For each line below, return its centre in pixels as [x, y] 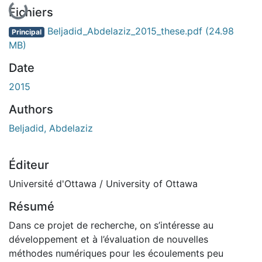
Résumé [32, 206]
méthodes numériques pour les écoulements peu [116, 253]
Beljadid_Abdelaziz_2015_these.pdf [125, 31]
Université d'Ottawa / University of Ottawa [103, 183]
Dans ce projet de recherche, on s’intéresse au [111, 225]
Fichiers [31, 12]
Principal [26, 32]
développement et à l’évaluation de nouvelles [108, 239]
